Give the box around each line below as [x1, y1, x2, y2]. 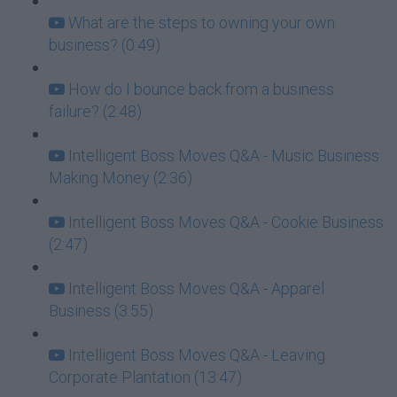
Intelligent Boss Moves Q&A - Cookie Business [68, 213, 384, 231]
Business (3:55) [49, 301, 153, 320]
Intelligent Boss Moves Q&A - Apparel [68, 279, 324, 298]
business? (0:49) [49, 35, 160, 54]
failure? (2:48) [49, 102, 142, 121]
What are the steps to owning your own [68, 13, 335, 32]
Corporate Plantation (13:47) [49, 368, 242, 386]
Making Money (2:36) [49, 168, 192, 187]
